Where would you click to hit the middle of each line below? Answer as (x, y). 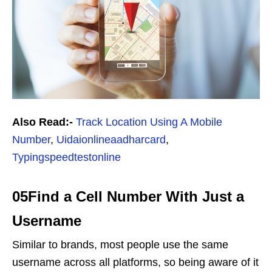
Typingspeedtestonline (66, 158)
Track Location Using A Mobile (149, 122)
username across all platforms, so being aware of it (135, 263)
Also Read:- (42, 122)
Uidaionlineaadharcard (111, 140)
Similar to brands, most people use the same (120, 245)
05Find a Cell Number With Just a (128, 197)
